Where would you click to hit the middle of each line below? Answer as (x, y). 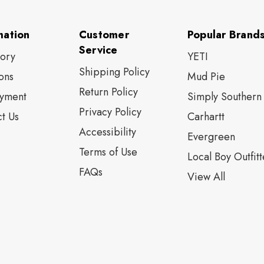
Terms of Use (108, 152)
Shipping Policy (114, 72)
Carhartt (206, 117)
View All (206, 177)
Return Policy (108, 92)
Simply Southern (224, 97)
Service (98, 50)
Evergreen (211, 137)
